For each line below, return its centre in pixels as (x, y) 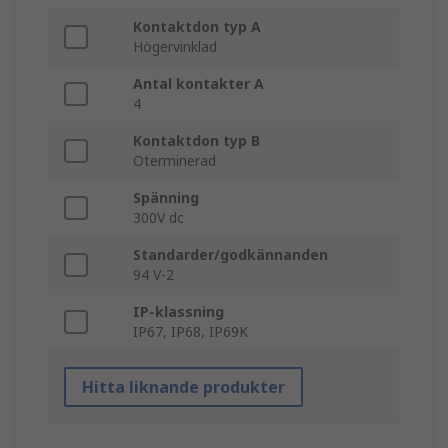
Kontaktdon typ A (197, 27)
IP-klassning (178, 312)
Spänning (166, 198)
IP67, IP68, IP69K (190, 332)
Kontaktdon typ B (196, 141)
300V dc (158, 218)
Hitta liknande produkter (183, 387)
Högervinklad (175, 47)
